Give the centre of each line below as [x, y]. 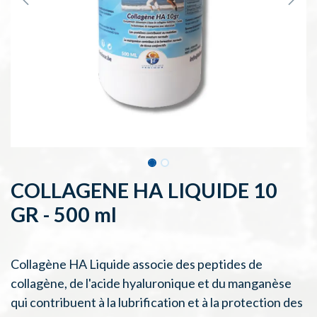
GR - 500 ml [64, 214]
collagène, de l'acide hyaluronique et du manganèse [151, 283]
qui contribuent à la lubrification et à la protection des [157, 302]
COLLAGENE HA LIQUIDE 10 [144, 190]
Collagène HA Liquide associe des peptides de [137, 264]
